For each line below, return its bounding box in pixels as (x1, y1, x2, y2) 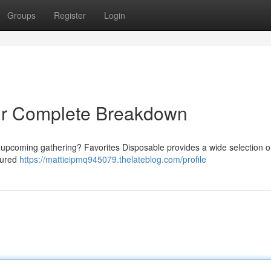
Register (54, 9, 86, 21)
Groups (7, 9, 36, 21)
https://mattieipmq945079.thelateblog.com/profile (19, 153, 206, 165)
